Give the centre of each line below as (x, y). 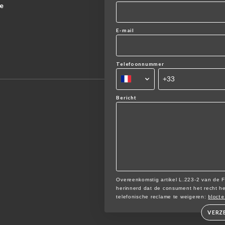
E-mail (125, 30)
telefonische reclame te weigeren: (162, 196)
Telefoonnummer (140, 64)
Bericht (126, 97)
